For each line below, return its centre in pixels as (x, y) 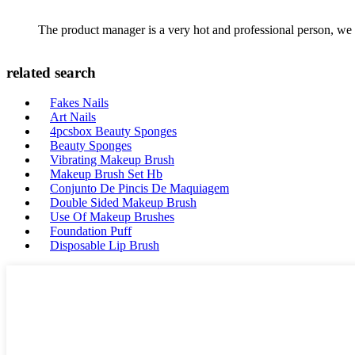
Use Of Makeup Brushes (112, 217)
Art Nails (73, 117)
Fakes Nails (79, 103)
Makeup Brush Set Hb (106, 174)
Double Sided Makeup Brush (123, 203)
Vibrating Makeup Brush (112, 160)
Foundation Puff (91, 231)
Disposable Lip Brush (105, 246)
